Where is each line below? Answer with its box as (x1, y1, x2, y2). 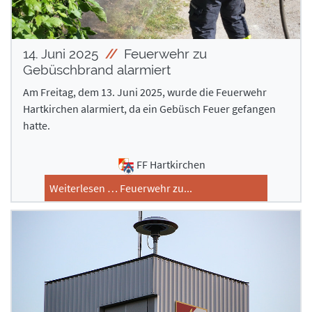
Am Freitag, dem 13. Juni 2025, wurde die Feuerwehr (23, 85, 267, 100)
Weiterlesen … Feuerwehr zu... (49, 180, 192, 195)
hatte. (23, 118, 50, 133)
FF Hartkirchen (136, 157, 205, 172)
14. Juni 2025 (23, 46, 102, 62)
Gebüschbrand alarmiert (23, 62, 171, 78)
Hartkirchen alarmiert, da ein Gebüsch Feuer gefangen (23, 102, 276, 116)
